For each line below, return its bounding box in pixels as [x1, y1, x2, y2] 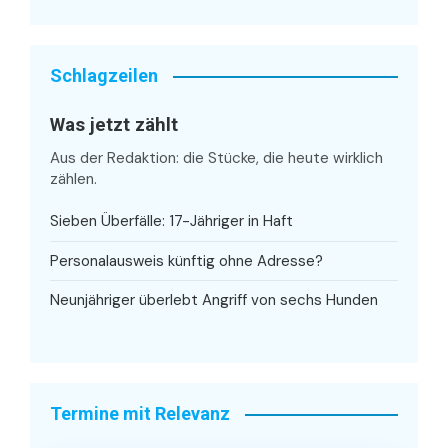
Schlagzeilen [50, 65, 158, 87]
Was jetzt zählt [50, 114, 178, 136]
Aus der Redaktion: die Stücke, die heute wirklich [50, 148, 383, 169]
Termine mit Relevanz [50, 403, 230, 425]
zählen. [50, 169, 97, 190]
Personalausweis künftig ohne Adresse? [50, 250, 323, 271]
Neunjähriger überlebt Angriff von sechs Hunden [50, 290, 378, 311]
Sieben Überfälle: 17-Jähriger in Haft [50, 211, 293, 232]
